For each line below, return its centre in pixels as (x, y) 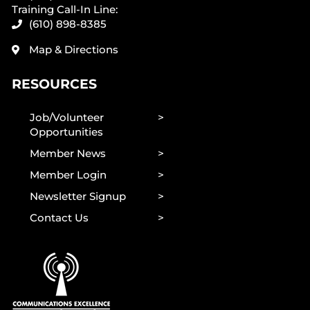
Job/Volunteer (66, 117)
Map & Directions (73, 49)
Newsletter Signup (77, 196)
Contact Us (59, 218)
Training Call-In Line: (64, 9)
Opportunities (66, 132)
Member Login (68, 175)
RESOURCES (54, 84)
